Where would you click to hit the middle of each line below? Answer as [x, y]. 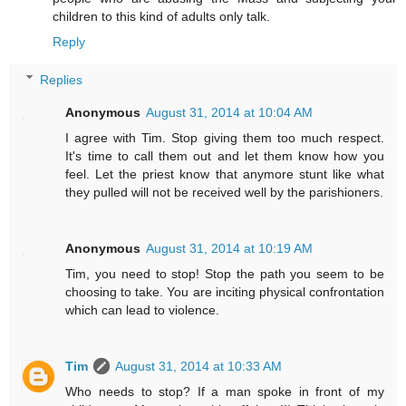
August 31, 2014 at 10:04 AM [230, 112]
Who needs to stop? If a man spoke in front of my [225, 391]
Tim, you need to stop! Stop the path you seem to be [225, 273]
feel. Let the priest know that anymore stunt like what [225, 174]
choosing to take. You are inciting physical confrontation [225, 291]
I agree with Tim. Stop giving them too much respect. [225, 137]
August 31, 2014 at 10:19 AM [230, 248]
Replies [62, 79]
